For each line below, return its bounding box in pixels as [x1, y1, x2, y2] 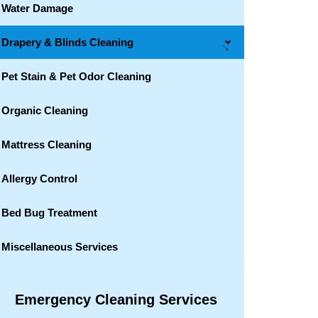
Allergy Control [1, 172, 77, 185]
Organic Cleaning [1, 104, 88, 116]
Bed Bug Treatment [1, 207, 97, 219]
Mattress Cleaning [1, 138, 92, 150]
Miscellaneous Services [1, 241, 118, 253]
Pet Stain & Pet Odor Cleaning [1, 70, 151, 82]
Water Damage [1, 2, 73, 14]
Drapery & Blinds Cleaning [1, 36, 133, 48]
